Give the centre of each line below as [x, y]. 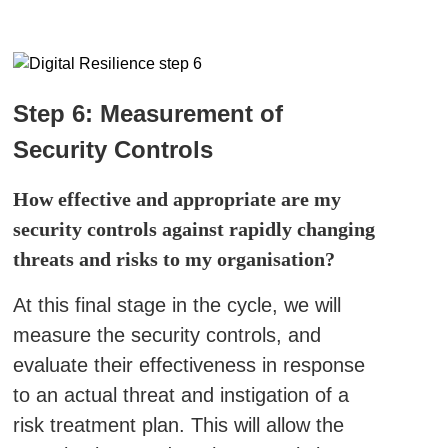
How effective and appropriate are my [176, 199]
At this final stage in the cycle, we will [176, 305]
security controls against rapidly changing [193, 229]
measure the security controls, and [166, 335]
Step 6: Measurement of [147, 113]
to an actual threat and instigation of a [180, 395]
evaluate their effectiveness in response [188, 365]
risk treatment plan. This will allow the [178, 425]
